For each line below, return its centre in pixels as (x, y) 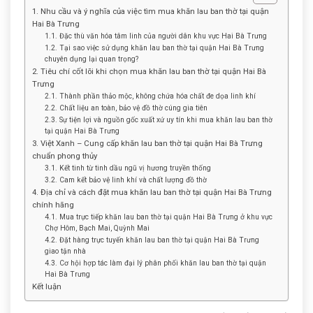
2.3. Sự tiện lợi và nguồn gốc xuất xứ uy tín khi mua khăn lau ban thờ (159, 120)
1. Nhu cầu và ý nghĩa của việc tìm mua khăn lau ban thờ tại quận (151, 12)
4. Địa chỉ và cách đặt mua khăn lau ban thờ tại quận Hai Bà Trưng (152, 192)
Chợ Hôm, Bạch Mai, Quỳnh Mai (97, 228)
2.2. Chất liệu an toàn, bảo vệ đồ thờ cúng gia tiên (126, 108)
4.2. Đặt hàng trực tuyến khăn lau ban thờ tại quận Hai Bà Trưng (152, 240)
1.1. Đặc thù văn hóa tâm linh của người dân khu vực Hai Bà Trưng (156, 36)
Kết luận (47, 287)
